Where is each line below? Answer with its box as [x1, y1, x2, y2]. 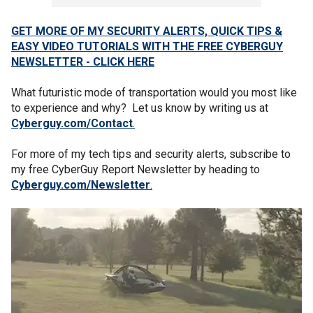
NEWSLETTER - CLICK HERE [11, 54, 154, 68]
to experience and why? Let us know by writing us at [11, 101, 268, 115]
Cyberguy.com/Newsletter [11, 177, 150, 191]
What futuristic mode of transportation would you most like [11, 85, 297, 99]
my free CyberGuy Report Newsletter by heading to [11, 162, 260, 176]
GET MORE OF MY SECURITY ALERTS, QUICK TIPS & [11, 24, 282, 38]
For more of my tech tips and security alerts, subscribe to [11, 147, 291, 161]
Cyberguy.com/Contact [11, 116, 133, 130]
